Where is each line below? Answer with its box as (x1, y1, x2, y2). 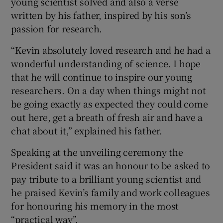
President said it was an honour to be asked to (11, 158, 211, 172)
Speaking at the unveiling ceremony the (11, 145, 183, 158)
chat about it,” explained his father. (11, 123, 163, 137)
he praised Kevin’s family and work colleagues (11, 185, 210, 199)
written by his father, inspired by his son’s (11, 8, 191, 21)
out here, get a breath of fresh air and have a (11, 110, 203, 123)
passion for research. (11, 21, 103, 35)
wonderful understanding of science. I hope (11, 56, 201, 70)
